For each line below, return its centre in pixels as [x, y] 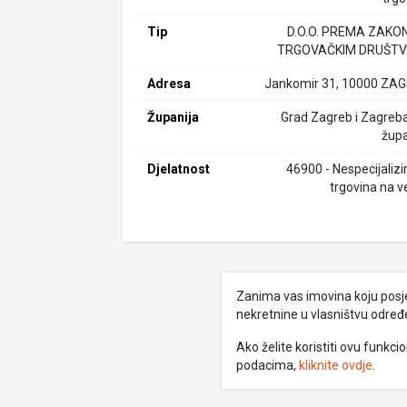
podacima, [267, 365]
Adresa [169, 84]
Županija [174, 117]
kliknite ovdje [335, 365]
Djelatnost [179, 169]
